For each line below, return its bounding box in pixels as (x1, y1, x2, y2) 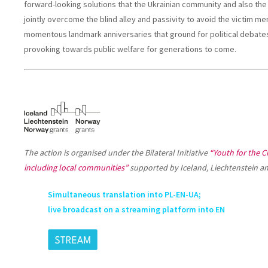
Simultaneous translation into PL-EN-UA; (47, 188, 201, 200)
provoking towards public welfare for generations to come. (23, 44, 236, 55)
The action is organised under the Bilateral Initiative (23, 147, 209, 158)
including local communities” (23, 162, 128, 173)
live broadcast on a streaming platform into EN (47, 203, 225, 215)
